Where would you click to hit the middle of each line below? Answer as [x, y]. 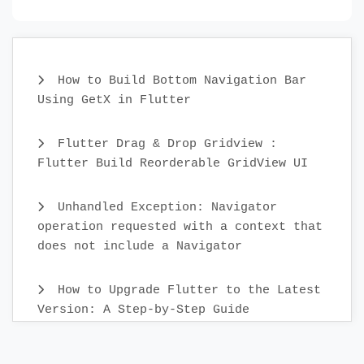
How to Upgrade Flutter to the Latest [186, 290]
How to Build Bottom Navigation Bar [178, 80]
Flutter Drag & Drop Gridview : [164, 144]
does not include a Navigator [140, 246]
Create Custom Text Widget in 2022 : [182, 353]
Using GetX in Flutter [114, 100]
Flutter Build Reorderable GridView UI [173, 163]
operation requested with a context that [180, 227]
